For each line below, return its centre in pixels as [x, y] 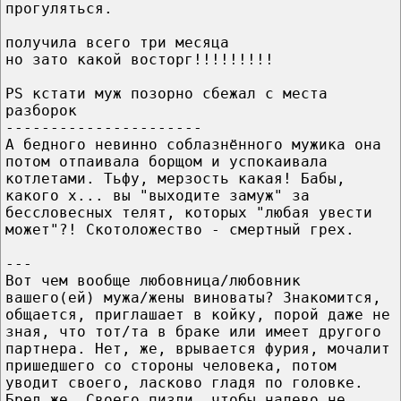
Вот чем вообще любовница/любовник [153, 280]
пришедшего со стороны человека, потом [171, 365]
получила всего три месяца [117, 42]
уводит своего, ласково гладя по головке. [184, 382]
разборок [41, 110]
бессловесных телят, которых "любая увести [189, 212]
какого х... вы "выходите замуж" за [158, 195]
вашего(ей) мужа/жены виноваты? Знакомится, [193, 297]
